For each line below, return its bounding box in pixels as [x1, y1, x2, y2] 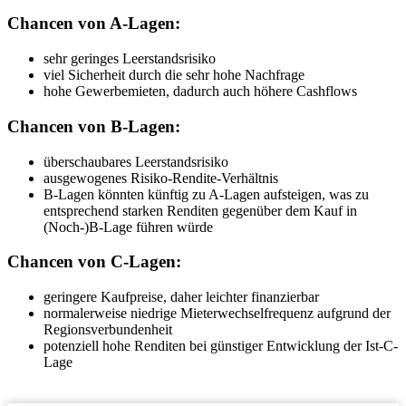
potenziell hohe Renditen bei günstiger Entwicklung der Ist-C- [43, 337, 398, 353]
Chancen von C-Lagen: [7, 252, 181, 272]
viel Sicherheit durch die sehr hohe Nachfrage [43, 67, 304, 83]
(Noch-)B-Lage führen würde [43, 218, 213, 235]
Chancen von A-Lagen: [7, 14, 180, 34]
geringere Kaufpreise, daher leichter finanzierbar [43, 288, 319, 304]
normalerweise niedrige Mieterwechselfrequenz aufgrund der [43, 304, 391, 321]
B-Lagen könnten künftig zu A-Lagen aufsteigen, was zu [43, 186, 369, 202]
